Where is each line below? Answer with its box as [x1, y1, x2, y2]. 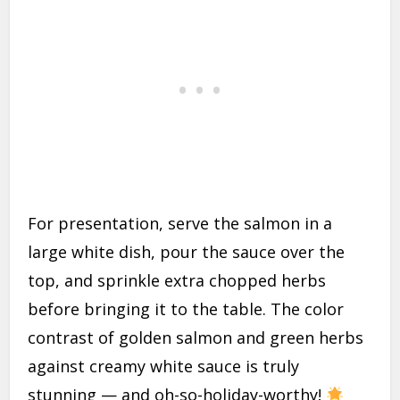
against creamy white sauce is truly [28, 355, 300, 378]
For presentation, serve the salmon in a [28, 212, 333, 235]
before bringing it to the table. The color [28, 298, 345, 321]
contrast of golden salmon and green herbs [28, 327, 364, 349]
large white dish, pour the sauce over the [28, 241, 346, 263]
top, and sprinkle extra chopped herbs [28, 270, 327, 292]
